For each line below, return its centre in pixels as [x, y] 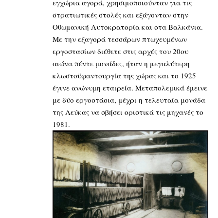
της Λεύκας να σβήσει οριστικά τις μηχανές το [128, 112]
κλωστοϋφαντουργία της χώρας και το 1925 [124, 76]
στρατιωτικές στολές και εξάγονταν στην [120, 15]
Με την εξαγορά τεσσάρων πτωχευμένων [120, 39]
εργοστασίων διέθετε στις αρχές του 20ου [120, 51]
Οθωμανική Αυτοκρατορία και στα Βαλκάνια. [128, 27]
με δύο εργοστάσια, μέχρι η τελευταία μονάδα [129, 100]
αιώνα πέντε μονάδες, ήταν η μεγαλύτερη [121, 64]
